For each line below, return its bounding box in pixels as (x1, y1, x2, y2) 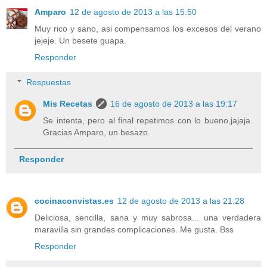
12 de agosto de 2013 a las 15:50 (70, 7, 197, 17)
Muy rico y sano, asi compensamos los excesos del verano (35, 24, 261, 34)
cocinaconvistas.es (35, 196, 114, 206)
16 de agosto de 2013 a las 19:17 (110, 98, 238, 108)
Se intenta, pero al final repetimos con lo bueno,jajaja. (43, 115, 253, 125)
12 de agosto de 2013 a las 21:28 (117, 196, 244, 206)
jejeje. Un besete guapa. (35, 36, 126, 46)
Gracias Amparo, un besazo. (43, 127, 151, 137)
